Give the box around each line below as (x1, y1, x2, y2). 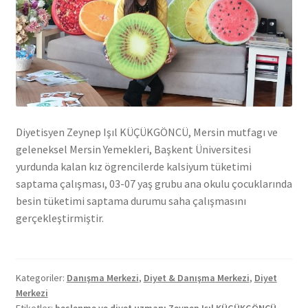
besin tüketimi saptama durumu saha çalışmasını (15, 194, 246, 208)
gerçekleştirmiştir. (15, 211, 104, 225)
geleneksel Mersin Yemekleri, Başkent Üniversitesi (15, 142, 251, 157)
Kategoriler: (15, 271, 67, 284)
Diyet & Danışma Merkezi (143, 271, 250, 284)
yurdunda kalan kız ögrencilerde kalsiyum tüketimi (15, 159, 252, 174)
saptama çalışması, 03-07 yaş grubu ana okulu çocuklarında (15, 177, 292, 191)
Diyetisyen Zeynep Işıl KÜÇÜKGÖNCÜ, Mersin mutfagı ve (15, 125, 278, 140)
